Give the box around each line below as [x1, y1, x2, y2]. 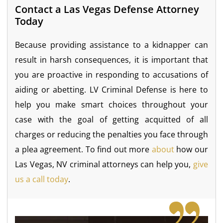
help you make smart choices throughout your [15, 99, 208, 110]
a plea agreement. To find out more [15, 143, 152, 155]
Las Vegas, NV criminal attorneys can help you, [15, 158, 193, 170]
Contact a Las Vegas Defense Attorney [15, 2, 200, 16]
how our [174, 143, 208, 155]
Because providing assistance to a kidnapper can [15, 39, 208, 50]
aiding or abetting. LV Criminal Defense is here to [15, 84, 208, 95]
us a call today [15, 173, 69, 185]
